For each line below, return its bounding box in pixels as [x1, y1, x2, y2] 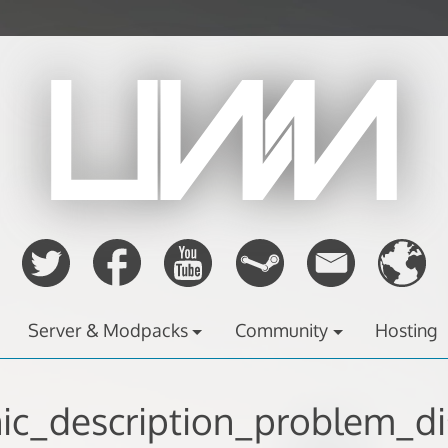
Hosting [375, 319, 438, 342]
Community [235, 319, 329, 342]
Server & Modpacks [28, 319, 189, 342]
